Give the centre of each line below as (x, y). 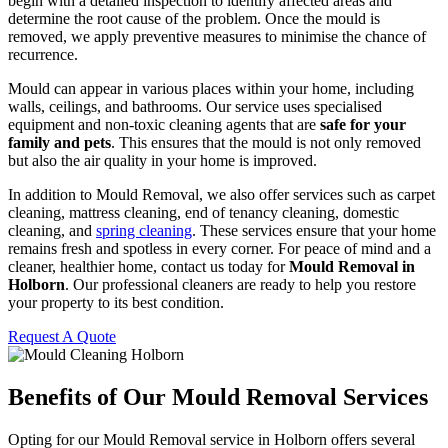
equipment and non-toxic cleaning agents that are (164, 125)
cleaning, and (52, 231)
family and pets (59, 143)
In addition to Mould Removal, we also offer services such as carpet (221, 195)
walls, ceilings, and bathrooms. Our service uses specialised (195, 107)
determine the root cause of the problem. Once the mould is (194, 19)
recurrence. (43, 55)
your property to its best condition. (116, 303)
